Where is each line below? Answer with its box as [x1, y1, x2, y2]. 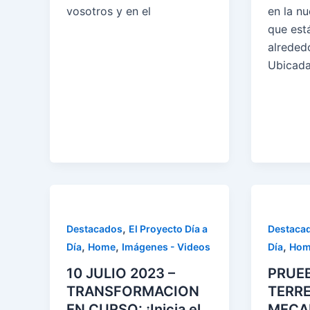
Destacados [66, 223, 122, 235]
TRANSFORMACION [66, 282, 199, 300]
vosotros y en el [66, 4, 151, 19]
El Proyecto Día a [129, 223, 208, 235]
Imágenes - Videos [122, 241, 210, 253]
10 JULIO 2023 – [66, 264, 175, 282]
